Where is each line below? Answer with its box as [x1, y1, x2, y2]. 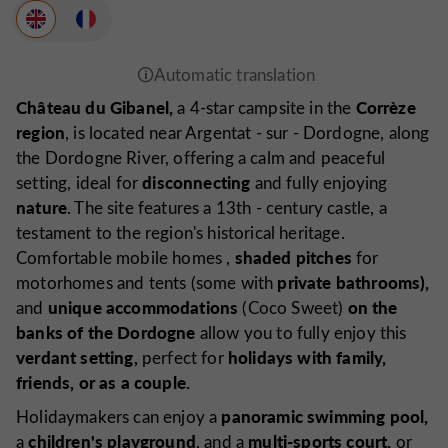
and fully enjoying [250, 171, 388, 195]
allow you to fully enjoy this [195, 321, 407, 345]
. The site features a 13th [67, 196, 252, 220]
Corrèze [355, 95, 416, 120]
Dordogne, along [302, 121, 430, 145]
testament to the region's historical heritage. [16, 221, 345, 245]
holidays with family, [227, 345, 387, 370]
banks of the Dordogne [16, 320, 196, 345]
